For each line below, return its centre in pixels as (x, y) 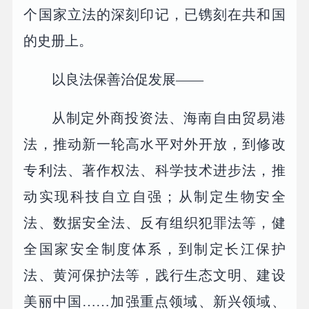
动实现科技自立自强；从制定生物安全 (154, 196)
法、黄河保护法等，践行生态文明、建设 (154, 275)
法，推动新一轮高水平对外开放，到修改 (154, 144)
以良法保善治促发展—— (128, 80)
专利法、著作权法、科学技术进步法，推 (154, 170)
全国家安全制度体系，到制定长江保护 (154, 249)
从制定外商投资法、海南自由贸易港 (169, 118)
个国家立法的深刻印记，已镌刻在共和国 (154, 15)
